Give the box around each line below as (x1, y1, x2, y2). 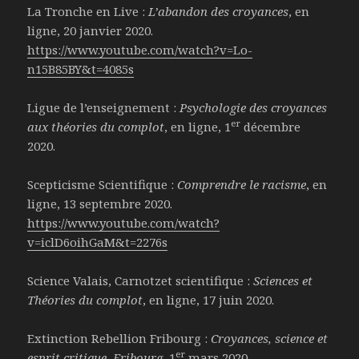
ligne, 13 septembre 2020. (27, 196, 173, 212)
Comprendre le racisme (177, 176, 307, 193)
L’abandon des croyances (148, 3, 289, 20)
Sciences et (253, 272, 313, 289)
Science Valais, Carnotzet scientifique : (27, 272, 254, 289)
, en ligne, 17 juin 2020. (143, 292, 275, 309)
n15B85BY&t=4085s (27, 61, 135, 78)
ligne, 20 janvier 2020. (27, 22, 154, 39)
